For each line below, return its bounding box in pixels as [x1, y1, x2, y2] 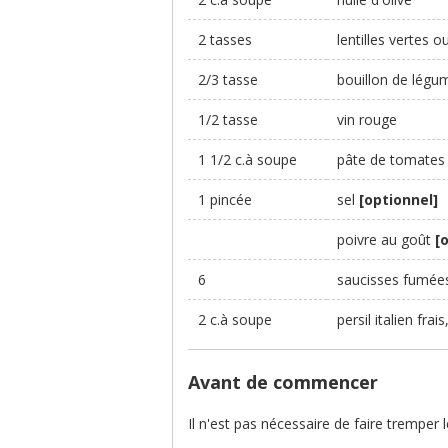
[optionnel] [359, 190, 438, 209]
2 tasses [198, 30, 252, 49]
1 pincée [198, 190, 252, 209]
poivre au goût [337, 230, 435, 249]
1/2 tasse [198, 110, 258, 129]
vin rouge [337, 110, 397, 129]
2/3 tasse [198, 70, 258, 89]
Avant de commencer [188, 370, 378, 394]
